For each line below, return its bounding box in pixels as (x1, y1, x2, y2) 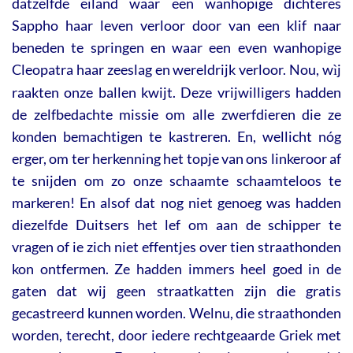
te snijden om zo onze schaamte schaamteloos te (12, 172, 341, 190)
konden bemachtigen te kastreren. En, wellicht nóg (12, 128, 341, 146)
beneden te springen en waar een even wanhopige (12, 39, 341, 57)
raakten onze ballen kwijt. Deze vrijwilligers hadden (12, 84, 341, 102)
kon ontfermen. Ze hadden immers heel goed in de (12, 260, 341, 278)
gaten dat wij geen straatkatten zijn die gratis (12, 282, 341, 300)
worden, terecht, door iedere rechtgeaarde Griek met (12, 326, 341, 344)
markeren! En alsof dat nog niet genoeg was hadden (12, 194, 341, 212)
